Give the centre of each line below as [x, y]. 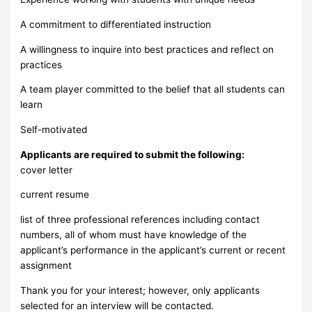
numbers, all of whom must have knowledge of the [134, 234]
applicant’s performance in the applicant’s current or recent [153, 250]
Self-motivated [54, 129]
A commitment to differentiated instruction [116, 24]
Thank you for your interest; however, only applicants [140, 290]
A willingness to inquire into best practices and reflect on [147, 49]
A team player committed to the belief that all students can [153, 89]
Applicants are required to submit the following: [133, 154]
